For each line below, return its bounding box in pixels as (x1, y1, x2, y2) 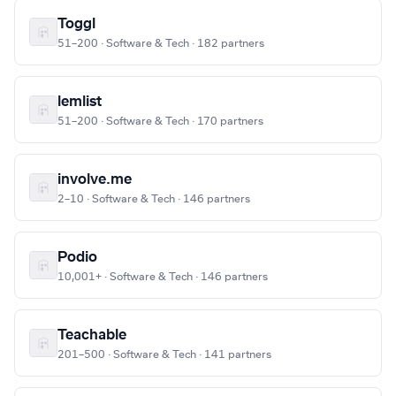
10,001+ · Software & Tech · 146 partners (57, 271, 268, 283)
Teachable (57, 328, 126, 343)
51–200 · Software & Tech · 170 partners (57, 116, 263, 127)
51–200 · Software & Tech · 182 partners (57, 38, 264, 49)
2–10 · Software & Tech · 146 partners (57, 194, 250, 205)
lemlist (57, 95, 102, 110)
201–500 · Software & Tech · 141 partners (57, 349, 271, 361)
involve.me (57, 172, 132, 187)
